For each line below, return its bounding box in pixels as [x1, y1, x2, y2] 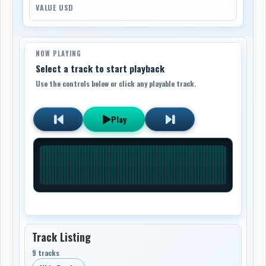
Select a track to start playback [36, 61, 165, 75]
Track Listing [32, 229, 91, 245]
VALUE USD [36, 2, 74, 12]
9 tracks [32, 247, 60, 258]
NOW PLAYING [36, 48, 82, 58]
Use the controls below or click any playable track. [36, 78, 197, 88]
